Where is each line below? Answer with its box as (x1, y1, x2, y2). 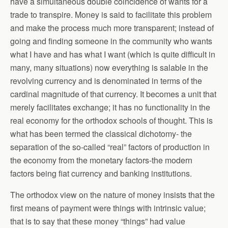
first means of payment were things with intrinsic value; (10, 202, 206, 214)
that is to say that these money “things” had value (10, 215, 185, 227)
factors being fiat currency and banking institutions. (10, 167, 192, 179)
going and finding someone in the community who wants (10, 35, 212, 47)
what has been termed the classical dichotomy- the (10, 128, 192, 139)
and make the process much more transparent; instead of (10, 22, 214, 34)
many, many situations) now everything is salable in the (10, 62, 208, 73)
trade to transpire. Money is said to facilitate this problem (10, 9, 212, 20)
